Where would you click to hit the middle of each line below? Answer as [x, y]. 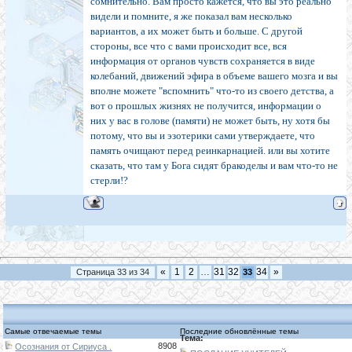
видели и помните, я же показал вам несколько [191, 16]
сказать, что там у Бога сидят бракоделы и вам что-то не [214, 166]
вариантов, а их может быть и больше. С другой [196, 31]
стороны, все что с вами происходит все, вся [189, 46]
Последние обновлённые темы [240, 331]
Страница [96, 271]
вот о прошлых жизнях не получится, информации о [206, 106]
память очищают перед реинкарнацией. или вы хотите [210, 151]
